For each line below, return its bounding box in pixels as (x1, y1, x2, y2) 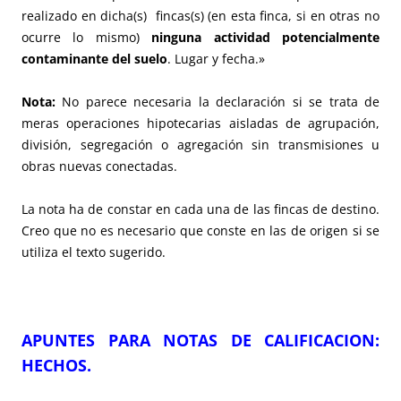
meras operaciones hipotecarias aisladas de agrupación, (21, 114, 380, 132)
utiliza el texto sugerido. (21, 243, 166, 260)
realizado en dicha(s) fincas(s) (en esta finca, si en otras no (21, 6, 380, 24)
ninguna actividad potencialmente (151, 28, 380, 46)
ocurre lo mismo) (21, 28, 152, 46)
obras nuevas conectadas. (21, 157, 177, 175)
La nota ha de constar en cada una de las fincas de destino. (21, 200, 380, 218)
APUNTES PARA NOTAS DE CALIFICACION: (21, 328, 380, 351)
